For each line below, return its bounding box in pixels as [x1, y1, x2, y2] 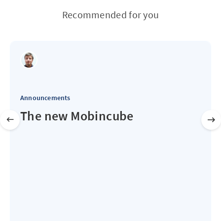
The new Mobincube [20, 107, 134, 124]
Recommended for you [62, 8, 159, 21]
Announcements [20, 93, 71, 102]
